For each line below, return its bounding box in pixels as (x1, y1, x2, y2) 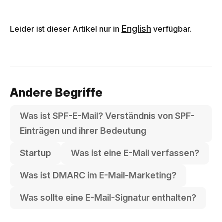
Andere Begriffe (10, 85, 103, 100)
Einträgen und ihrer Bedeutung (20, 125, 146, 136)
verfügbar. (151, 24, 192, 34)
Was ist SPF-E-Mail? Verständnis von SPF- (20, 111, 195, 121)
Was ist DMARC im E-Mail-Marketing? (20, 170, 176, 180)
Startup (20, 148, 51, 158)
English (121, 23, 151, 34)
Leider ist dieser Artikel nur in (10, 24, 121, 34)
